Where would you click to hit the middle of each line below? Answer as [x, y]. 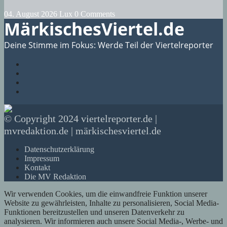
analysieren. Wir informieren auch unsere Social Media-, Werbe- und [113, 221]
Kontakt [37, 168]
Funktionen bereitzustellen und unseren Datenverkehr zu [94, 212]
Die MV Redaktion [55, 177]
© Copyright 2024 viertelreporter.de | [81, 119]
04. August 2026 [32, 14]
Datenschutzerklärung [59, 149]
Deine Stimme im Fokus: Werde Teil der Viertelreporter [109, 45]
